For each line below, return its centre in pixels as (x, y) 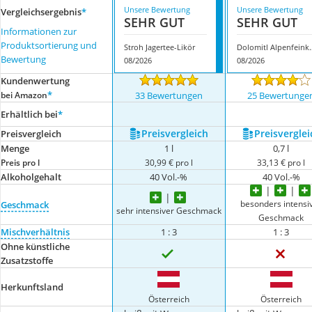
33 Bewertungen (169, 95)
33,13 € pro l (281, 162)
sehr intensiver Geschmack (169, 210)
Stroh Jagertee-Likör (160, 47)
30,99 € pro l (169, 162)
